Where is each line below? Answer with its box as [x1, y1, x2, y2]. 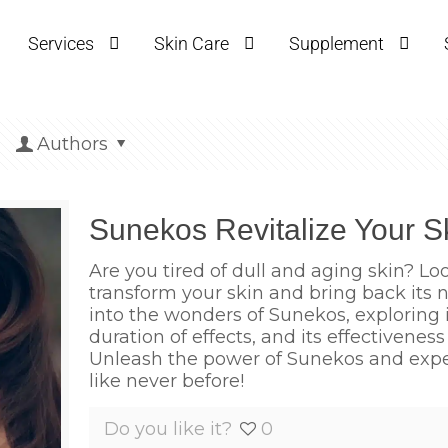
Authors [37, 132, 109, 155]
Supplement [289, 32, 384, 54]
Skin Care [154, 32, 229, 54]
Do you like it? [103, 417, 232, 440]
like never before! [88, 369, 244, 392]
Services [28, 32, 94, 54]
